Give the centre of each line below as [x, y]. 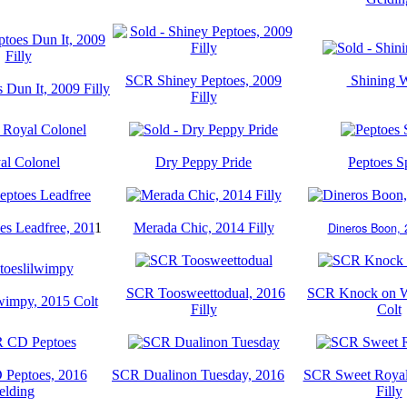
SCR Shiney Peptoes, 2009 [203, 80]
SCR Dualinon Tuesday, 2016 [198, 374]
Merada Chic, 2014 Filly [203, 227]
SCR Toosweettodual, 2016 [205, 293]
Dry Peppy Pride [203, 162]
